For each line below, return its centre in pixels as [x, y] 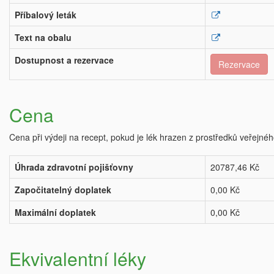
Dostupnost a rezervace [64, 60]
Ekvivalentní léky [78, 258]
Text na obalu [43, 37]
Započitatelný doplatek [63, 190]
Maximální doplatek [55, 212]
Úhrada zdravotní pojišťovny [74, 167]
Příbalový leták [46, 15]
